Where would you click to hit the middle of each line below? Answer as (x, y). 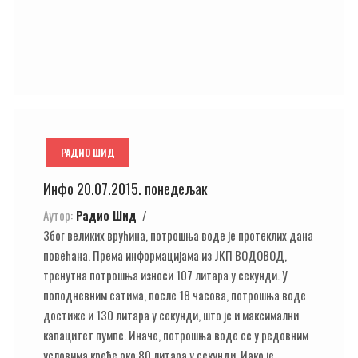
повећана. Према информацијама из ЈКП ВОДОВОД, (165, 255)
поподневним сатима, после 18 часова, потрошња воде (175, 294)
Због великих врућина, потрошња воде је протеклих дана (178, 235)
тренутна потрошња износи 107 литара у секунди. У (165, 274)
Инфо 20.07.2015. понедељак (125, 189)
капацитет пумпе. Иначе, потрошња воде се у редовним (176, 334)
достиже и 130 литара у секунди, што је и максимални (171, 314)
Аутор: (58, 215)
